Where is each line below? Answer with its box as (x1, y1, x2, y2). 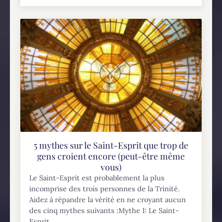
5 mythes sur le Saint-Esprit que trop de (34, 139, 188, 151)
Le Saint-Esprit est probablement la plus (29, 173, 165, 182)
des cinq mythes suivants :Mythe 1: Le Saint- (29, 206, 179, 215)
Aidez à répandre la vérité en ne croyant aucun (29, 195, 186, 204)
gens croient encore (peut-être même (37, 150, 185, 162)
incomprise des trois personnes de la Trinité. (29, 184, 180, 193)
